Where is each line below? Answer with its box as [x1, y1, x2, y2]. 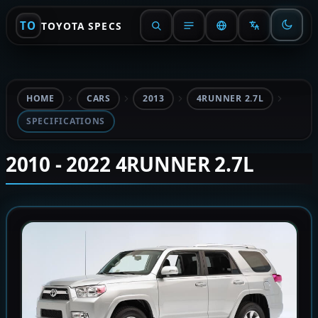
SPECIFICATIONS [26, 115, 106, 127]
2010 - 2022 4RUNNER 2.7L [6, 150, 254, 177]
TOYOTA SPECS [40, 18, 122, 33]
